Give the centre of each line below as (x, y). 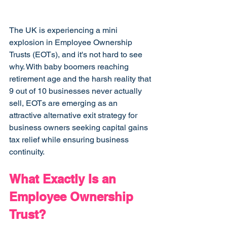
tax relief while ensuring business (70, 140)
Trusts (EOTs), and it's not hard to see (77, 55)
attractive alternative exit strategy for (74, 116)
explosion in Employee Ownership (72, 43)
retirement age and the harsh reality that (81, 79)
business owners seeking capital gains (80, 128)
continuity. (27, 152)
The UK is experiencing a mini (64, 30)
